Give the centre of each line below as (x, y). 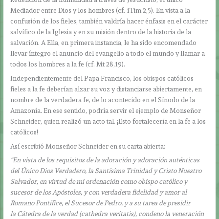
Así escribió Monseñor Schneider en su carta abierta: (88, 146)
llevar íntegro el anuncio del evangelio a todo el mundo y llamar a (108, 53)
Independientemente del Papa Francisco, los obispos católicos (102, 78)
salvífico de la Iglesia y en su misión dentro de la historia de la (101, 32)
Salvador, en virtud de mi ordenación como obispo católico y (99, 182)
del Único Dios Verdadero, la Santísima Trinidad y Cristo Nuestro (106, 171)
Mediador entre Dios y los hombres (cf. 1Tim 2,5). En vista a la (100, 10)
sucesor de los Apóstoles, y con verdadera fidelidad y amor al (99, 192)
